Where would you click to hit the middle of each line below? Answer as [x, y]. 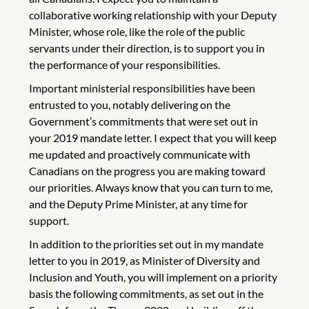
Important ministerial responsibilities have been [142, 88]
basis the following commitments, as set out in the [146, 293]
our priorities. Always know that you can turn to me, [151, 187]
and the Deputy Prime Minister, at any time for [138, 203]
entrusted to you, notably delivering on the [130, 104]
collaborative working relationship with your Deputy [153, 14]
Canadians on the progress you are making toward [147, 170]
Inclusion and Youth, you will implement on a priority [153, 277]
